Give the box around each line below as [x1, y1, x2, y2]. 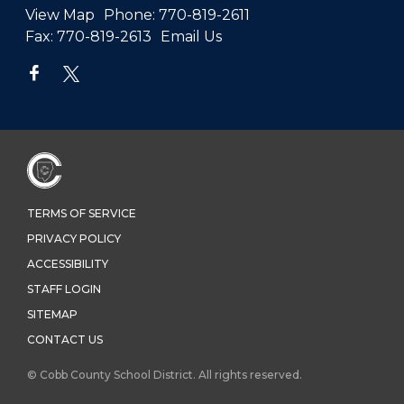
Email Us [161, 28, 222, 46]
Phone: [104, 6, 155, 24]
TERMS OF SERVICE [27, 207, 136, 221]
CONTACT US [27, 333, 103, 347]
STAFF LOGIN [27, 282, 101, 297]
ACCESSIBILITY [27, 257, 108, 271]
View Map [25, 6, 95, 24]
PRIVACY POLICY [27, 232, 121, 246]
